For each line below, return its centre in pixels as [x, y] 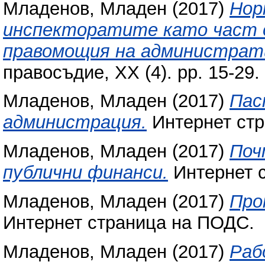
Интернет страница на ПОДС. [129, 222]
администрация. [75, 122]
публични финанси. [85, 173]
